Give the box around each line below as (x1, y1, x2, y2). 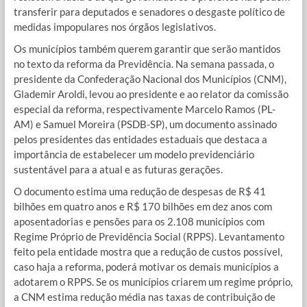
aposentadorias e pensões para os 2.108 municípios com (13, 215, 265, 228)
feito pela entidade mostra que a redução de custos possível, (13, 245, 282, 258)
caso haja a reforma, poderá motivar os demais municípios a (13, 260, 279, 273)
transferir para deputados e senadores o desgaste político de (13, 5, 285, 19)
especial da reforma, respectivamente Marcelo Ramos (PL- (13, 103, 275, 116)
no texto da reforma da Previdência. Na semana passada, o (13, 58, 274, 71)
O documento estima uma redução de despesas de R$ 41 (13, 185, 266, 198)
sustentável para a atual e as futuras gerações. (13, 163, 223, 176)
